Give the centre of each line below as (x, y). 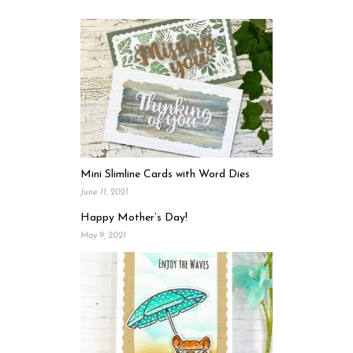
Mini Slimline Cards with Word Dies (165, 174)
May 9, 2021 (103, 236)
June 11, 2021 (104, 192)
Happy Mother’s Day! (134, 217)
